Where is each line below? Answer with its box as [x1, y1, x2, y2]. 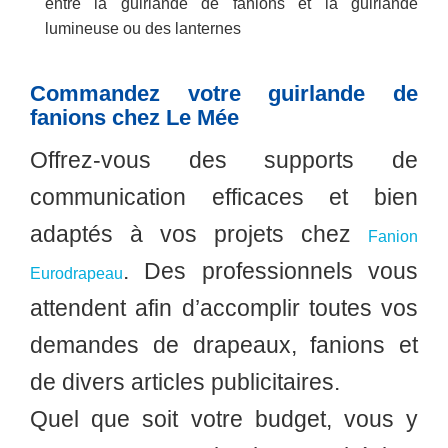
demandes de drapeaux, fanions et [30, 331, 418, 358]
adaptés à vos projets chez [30, 220, 368, 247]
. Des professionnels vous [123, 257, 418, 284]
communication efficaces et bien [30, 183, 418, 210]
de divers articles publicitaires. [30, 368, 346, 395]
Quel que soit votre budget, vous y [30, 405, 418, 432]
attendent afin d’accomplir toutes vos [30, 294, 418, 321]
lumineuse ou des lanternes [45, 20, 245, 38]
